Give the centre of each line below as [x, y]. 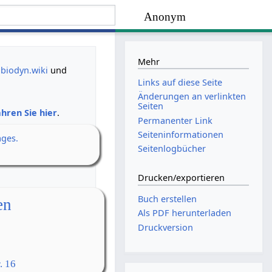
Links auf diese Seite [180, 83]
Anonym [165, 17]
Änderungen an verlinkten [192, 97]
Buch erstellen [168, 199]
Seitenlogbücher [172, 148]
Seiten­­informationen [181, 134]
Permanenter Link [175, 120]
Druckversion [166, 227]
